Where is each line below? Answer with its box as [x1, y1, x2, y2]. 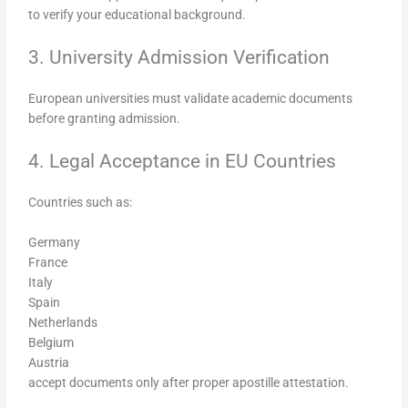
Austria [28, 354, 70, 370]
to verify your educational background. [28, 7, 247, 23]
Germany [28, 234, 81, 250]
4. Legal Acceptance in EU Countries [28, 149, 337, 172]
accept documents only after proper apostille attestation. [28, 374, 350, 390]
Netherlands [28, 314, 98, 330]
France [28, 254, 68, 270]
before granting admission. [28, 111, 181, 127]
